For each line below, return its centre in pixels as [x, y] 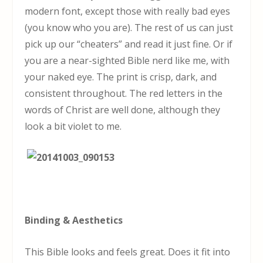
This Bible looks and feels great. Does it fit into [128, 252]
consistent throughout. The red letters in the [124, 93]
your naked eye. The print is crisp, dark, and [121, 77]
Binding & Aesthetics [74, 220]
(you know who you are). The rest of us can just [129, 27]
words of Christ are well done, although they [123, 109]
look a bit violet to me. [73, 126]
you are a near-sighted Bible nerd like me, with [127, 60]
